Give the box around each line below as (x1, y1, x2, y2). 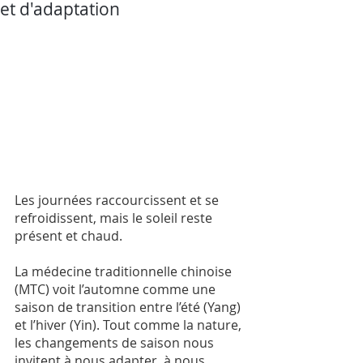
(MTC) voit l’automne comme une (15, 280, 219, 299)
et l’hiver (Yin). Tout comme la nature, (15, 316, 245, 335)
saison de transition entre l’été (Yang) (15, 298, 244, 317)
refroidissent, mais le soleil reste (15, 209, 216, 228)
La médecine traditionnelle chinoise (15, 263, 235, 281)
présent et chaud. (15, 227, 126, 246)
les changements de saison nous (15, 334, 217, 352)
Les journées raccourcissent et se (15, 191, 222, 210)
